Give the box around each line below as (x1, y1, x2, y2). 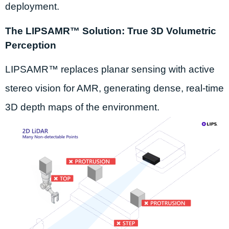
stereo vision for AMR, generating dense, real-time (5, 83, 224, 94)
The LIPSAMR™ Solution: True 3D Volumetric (5, 26, 216, 37)
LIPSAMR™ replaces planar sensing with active (5, 64, 215, 75)
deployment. (5, 1, 59, 12)
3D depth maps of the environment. (5, 102, 159, 113)
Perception (5, 40, 56, 51)
